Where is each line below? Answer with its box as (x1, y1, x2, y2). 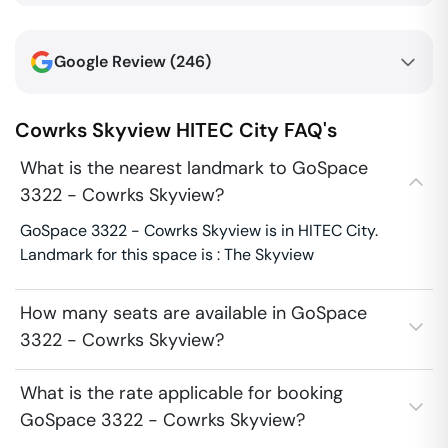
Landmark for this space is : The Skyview (20, 244, 314, 265)
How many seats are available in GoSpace (20, 301, 367, 325)
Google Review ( (54, 51, 176, 72)
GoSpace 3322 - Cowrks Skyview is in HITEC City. (20, 220, 378, 241)
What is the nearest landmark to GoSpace (20, 156, 368, 180)
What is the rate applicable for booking (20, 381, 343, 405)
